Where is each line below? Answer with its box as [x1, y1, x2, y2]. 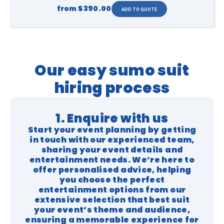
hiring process [54, 77, 170, 98]
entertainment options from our [38, 184, 186, 195]
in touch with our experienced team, [29, 134, 194, 145]
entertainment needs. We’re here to [29, 154, 194, 165]
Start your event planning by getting [27, 124, 196, 135]
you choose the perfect [59, 174, 165, 185]
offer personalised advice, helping [32, 164, 191, 175]
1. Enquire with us [55, 110, 168, 126]
